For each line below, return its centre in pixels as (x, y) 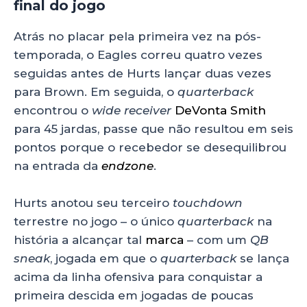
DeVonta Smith (220, 110)
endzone (127, 165)
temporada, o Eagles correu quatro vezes (138, 54)
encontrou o (53, 110)
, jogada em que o (105, 258)
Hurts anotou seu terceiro (93, 202)
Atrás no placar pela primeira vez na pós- (137, 36)
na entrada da (58, 165)
